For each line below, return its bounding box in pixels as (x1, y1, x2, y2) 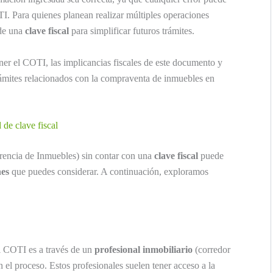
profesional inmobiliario (94, 244, 193, 255)
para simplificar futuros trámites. (69, 26, 194, 37)
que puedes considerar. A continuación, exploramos (9, 166, 208, 177)
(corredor (193, 244, 230, 255)
